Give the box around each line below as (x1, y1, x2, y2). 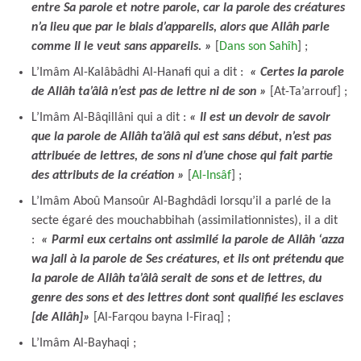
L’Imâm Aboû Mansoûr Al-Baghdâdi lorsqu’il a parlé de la (31, 194, 331, 208)
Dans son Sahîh (219, 39, 297, 53)
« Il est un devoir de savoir (189, 110, 330, 124)
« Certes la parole (250, 65, 344, 79)
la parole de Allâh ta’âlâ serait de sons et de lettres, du (31, 272, 322, 285)
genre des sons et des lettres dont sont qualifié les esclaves (31, 291, 343, 305)
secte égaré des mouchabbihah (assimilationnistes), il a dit (31, 214, 338, 227)
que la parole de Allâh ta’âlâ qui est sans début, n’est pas (31, 130, 331, 143)
